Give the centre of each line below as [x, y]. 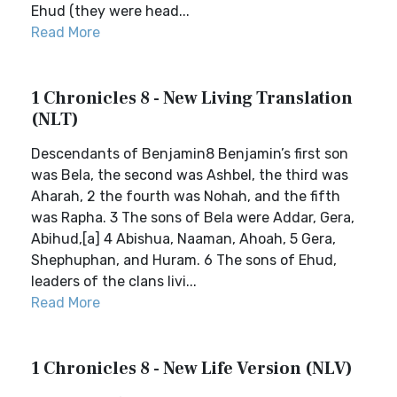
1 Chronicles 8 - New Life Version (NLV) [192, 369]
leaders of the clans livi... [114, 281]
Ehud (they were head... [110, 11]
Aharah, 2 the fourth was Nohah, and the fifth [186, 196]
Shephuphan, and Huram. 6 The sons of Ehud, [184, 260]
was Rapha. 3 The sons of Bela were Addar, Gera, [193, 218]
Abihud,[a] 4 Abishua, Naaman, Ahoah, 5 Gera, [183, 239]
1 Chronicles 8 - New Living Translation [192, 98]
